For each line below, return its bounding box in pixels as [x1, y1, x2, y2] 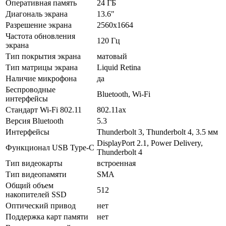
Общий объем [6, 181, 53, 190]
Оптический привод [6, 201, 76, 210]
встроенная [97, 158, 136, 167]
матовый [97, 51, 127, 61]
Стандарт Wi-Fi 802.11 [6, 105, 82, 114]
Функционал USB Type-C [6, 143, 94, 152]
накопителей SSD [6, 190, 67, 199]
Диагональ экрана [6, 9, 68, 18]
